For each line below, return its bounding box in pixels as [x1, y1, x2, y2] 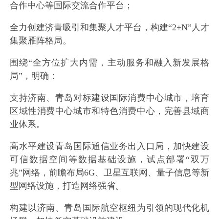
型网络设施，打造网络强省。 [10, 181, 124, 191]
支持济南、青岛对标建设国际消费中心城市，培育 [10, 93, 209, 103]
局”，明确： [10, 71, 58, 81]
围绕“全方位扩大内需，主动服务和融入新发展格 [10, 58, 209, 68]
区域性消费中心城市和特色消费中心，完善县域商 [10, 106, 209, 116]
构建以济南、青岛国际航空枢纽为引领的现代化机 [10, 203, 209, 213]
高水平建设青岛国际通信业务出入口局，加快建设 [10, 141, 209, 152]
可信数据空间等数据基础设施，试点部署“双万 [10, 154, 209, 165]
